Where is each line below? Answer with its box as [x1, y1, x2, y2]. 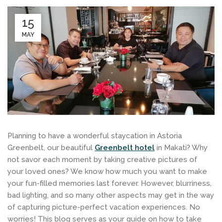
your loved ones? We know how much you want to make [7, 166, 207, 176]
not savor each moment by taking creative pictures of [7, 155, 197, 164]
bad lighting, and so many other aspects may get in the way [7, 190, 214, 200]
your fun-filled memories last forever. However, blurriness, [7, 178, 212, 188]
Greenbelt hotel [95, 143, 155, 152]
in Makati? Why [155, 143, 208, 152]
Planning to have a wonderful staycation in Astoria [7, 131, 182, 140]
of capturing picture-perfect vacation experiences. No [7, 202, 200, 212]
